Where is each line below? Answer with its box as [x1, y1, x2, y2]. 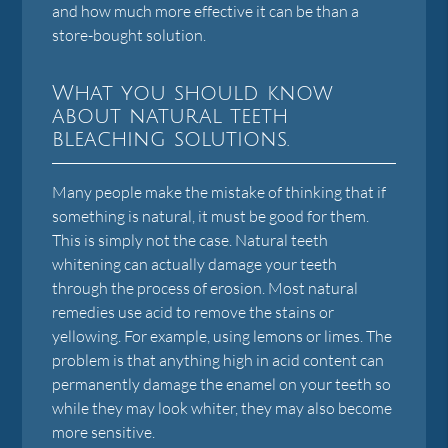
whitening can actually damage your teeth [52, 253, 338, 274]
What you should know [52, 81, 334, 105]
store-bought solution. [52, 24, 207, 45]
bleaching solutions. [52, 127, 290, 151]
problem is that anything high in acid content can [52, 349, 385, 370]
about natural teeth [52, 104, 289, 128]
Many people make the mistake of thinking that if [52, 181, 387, 202]
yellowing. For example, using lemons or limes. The [52, 325, 393, 346]
